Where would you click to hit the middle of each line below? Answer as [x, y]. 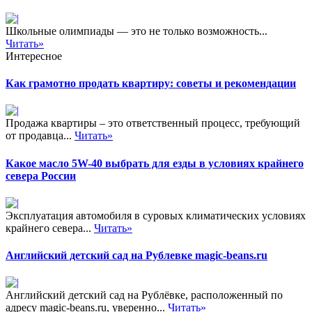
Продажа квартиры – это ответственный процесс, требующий [153, 123]
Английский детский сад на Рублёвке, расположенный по [144, 295]
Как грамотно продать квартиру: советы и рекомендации [151, 84]
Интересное [34, 56]
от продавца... [40, 136]
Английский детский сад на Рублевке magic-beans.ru [136, 256]
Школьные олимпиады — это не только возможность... [136, 31]
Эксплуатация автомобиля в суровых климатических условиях [156, 215]
